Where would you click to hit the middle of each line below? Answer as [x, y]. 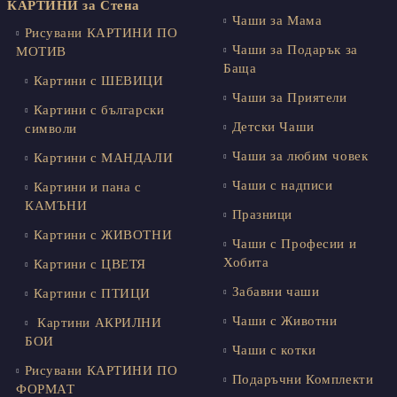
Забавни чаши [276, 292]
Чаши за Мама [277, 21]
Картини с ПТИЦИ [92, 294]
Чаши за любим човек [300, 156]
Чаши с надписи [282, 186]
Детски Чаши [273, 127]
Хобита [246, 263]
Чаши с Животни [284, 321]
